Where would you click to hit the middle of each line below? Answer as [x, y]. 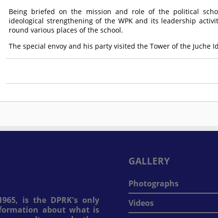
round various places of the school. [66, 30]
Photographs [154, 183]
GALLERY [149, 161]
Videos [141, 203]
